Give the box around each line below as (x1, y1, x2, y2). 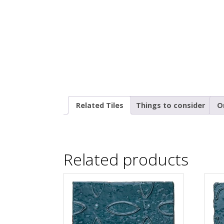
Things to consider (135, 100, 205, 110)
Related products (63, 148, 188, 170)
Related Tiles (75, 100, 123, 110)
